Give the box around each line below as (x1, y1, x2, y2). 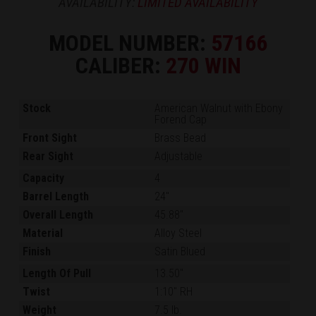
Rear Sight (23, 150, 74, 164)
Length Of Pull (23, 267, 92, 281)
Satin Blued (154, 245, 206, 259)
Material (23, 226, 63, 241)
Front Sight (23, 131, 78, 145)
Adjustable (154, 150, 203, 164)
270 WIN (165, 52, 241, 80)
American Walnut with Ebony (154, 102, 284, 116)
